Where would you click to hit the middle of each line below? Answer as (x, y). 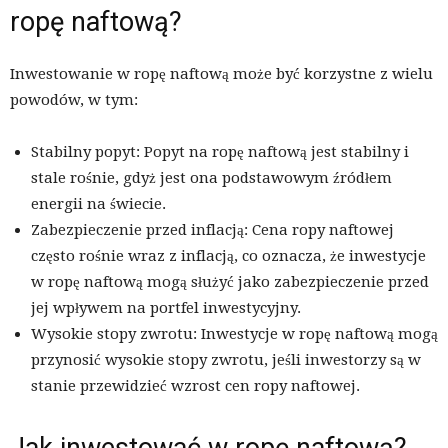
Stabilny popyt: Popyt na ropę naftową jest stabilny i (220, 152)
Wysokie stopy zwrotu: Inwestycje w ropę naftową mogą (234, 334)
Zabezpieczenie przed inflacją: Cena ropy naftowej (212, 230)
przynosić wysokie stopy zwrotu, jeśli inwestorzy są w (226, 360)
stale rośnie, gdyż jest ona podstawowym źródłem (211, 178)
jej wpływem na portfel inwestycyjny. (166, 308)
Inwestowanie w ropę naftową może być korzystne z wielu (221, 74)
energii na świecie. (98, 204)
